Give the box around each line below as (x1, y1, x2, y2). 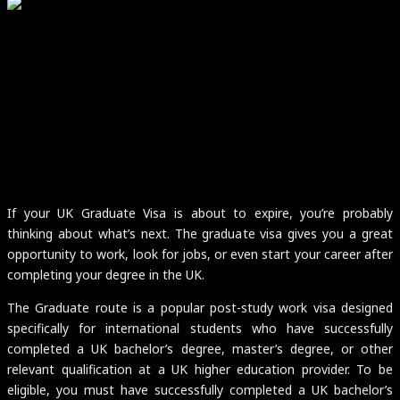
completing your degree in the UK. (7, 265, 204, 283)
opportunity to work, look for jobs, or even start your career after (7, 245, 393, 262)
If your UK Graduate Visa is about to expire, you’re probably (7, 204, 393, 221)
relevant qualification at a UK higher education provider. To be (7, 360, 393, 378)
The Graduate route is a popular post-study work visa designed (7, 298, 393, 316)
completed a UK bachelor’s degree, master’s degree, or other (7, 339, 393, 357)
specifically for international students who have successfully (7, 319, 393, 337)
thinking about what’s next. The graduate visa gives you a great (7, 224, 393, 242)
